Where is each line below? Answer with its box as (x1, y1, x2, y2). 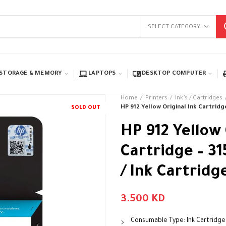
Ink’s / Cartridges (175, 95, 222, 102)
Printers (145, 95, 167, 102)
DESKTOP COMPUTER (142, 70, 206, 77)
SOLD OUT (71, 105, 100, 111)
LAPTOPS (88, 70, 116, 77)
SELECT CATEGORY (148, 24, 201, 31)
